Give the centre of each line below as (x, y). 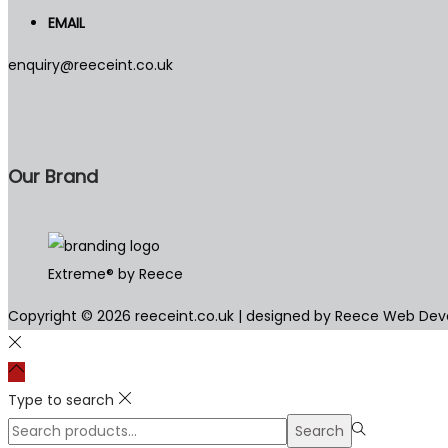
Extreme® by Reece (115, 273)
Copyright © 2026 (71, 315)
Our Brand (53, 176)
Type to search (61, 399)
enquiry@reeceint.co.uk (90, 64)
